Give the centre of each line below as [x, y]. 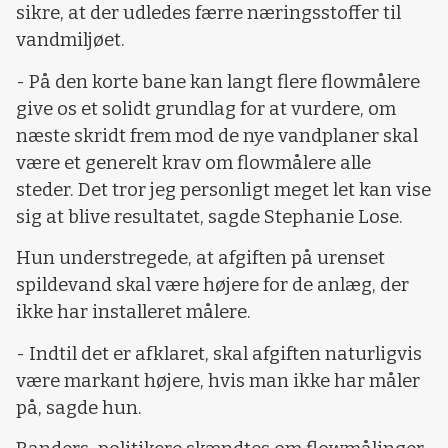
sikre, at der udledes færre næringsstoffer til [208, 13]
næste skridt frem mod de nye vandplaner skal [217, 135]
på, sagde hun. [79, 407]
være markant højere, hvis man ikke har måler [218, 380]
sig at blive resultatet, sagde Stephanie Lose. [209, 216]
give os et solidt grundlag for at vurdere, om [206, 108]
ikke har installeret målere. [133, 312]
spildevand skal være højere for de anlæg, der [212, 285]
